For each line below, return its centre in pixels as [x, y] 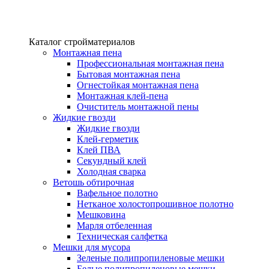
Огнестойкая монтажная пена [138, 85]
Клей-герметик [108, 139]
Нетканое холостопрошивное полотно [155, 204]
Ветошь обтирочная [93, 182]
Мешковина [101, 215]
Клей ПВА [99, 150]
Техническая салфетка [122, 236]
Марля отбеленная [114, 225]
